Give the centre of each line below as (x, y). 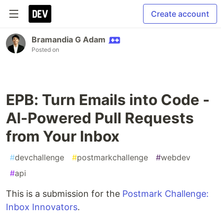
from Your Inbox (63, 136)
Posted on (45, 50)
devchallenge (39, 157)
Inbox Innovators (42, 207)
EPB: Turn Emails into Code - (108, 100)
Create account (180, 14)
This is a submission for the (64, 194)
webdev (176, 157)
